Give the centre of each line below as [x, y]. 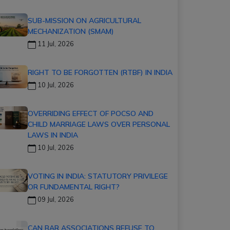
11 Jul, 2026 [55, 44]
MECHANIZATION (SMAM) [71, 31]
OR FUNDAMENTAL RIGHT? [74, 187]
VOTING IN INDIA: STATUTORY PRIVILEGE [98, 176]
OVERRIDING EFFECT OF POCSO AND [91, 113]
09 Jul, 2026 [55, 199]
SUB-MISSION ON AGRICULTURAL [84, 21]
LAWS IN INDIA [53, 135]
